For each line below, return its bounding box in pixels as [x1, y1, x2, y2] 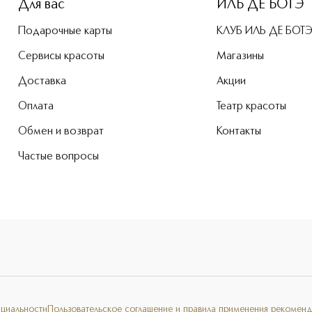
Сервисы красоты [18, 51, 104, 62]
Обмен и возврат [18, 126, 104, 137]
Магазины [216, 51, 264, 62]
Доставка [18, 76, 66, 87]
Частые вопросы [18, 151, 99, 162]
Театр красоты [216, 101, 286, 112]
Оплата [18, 101, 54, 112]
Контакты [216, 126, 261, 137]
